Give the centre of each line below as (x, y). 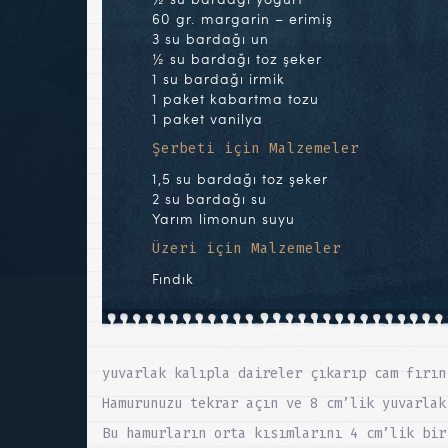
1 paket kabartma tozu (235, 99)
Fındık (173, 279)
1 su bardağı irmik (218, 79)
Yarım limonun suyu (223, 219)
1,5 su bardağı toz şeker (240, 179)
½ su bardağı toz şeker (237, 59)
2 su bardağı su (209, 199)
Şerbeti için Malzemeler (255, 149)
